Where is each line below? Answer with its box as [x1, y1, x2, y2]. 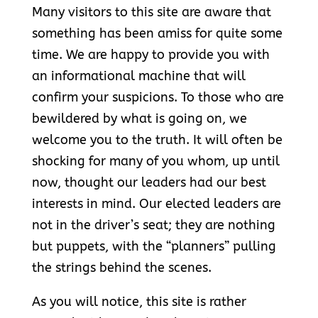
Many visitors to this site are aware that [31, 4, 271, 21]
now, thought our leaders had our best [31, 175, 266, 191]
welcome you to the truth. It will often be [31, 132, 283, 148]
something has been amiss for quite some [31, 26, 283, 42]
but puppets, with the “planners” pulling [31, 238, 276, 255]
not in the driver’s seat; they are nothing [31, 217, 275, 234]
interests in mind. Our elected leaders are [31, 196, 281, 212]
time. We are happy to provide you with [31, 47, 270, 63]
